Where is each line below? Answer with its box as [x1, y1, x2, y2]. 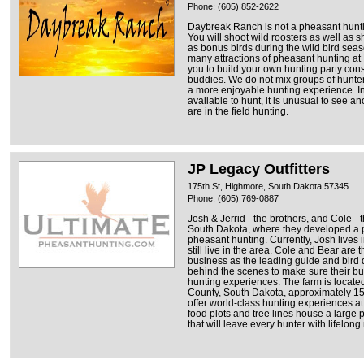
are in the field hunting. [188, 106, 288, 116]
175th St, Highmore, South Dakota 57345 [188, 180, 349, 191]
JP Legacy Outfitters [188, 160, 330, 177]
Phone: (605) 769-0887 [188, 193, 279, 203]
